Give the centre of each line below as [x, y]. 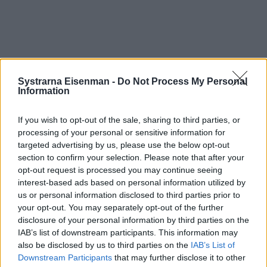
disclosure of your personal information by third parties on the [133, 220]
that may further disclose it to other [179, 257]
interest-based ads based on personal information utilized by [132, 182]
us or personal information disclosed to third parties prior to [129, 195]
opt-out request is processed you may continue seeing [120, 170]
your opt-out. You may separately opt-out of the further [121, 207]
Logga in [239, 162]
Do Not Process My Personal [182, 81]
